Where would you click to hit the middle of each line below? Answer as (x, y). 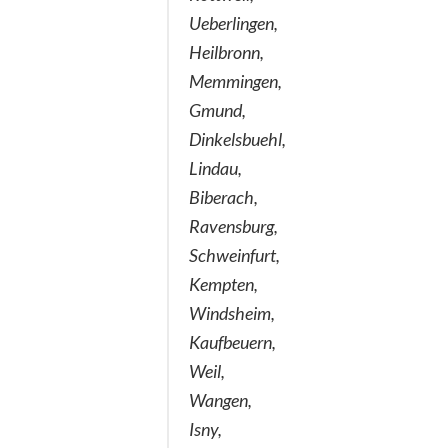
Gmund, (217, 109)
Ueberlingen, (233, 22)
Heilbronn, (226, 51)
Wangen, (220, 399)
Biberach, (223, 196)
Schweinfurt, (234, 254)
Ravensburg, (233, 225)
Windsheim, (232, 312)
